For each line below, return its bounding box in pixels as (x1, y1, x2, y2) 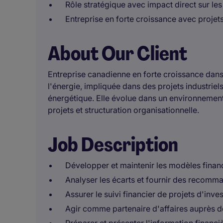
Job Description (48, 131, 178, 157)
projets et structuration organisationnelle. (48, 105, 199, 115)
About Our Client (48, 40, 187, 66)
